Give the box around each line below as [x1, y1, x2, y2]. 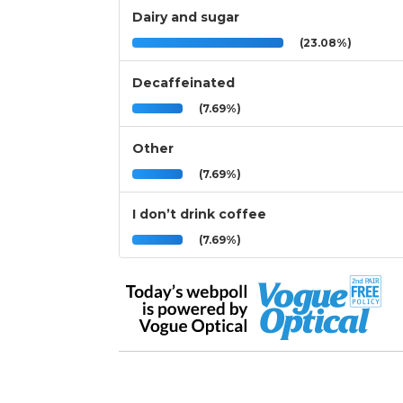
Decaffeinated [132, 75, 235, 92]
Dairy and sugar [132, 9, 239, 26]
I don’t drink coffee [132, 206, 266, 223]
